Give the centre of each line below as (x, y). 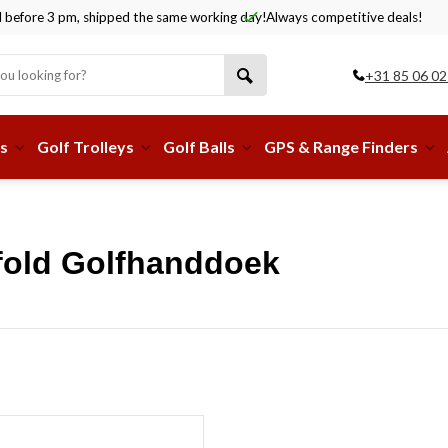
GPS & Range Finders (341, 146)
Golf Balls (199, 146)
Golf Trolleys (85, 146)
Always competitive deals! (343, 17)
